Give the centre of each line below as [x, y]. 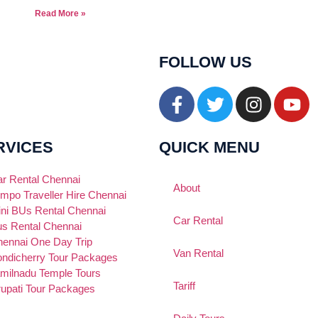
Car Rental [198, 220]
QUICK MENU [209, 147]
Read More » [60, 13]
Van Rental [198, 253]
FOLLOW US [205, 62]
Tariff [184, 286]
